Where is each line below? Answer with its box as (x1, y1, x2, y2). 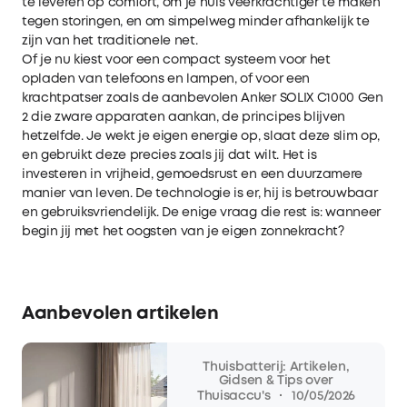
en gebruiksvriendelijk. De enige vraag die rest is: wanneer (22, 206, 382, 218)
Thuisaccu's (196, 390, 271, 402)
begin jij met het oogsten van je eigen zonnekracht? (22, 225, 344, 237)
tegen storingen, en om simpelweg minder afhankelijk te (22, 15, 370, 27)
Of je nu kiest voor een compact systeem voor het (22, 54, 331, 65)
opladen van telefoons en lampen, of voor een (22, 73, 310, 84)
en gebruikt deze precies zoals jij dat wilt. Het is (22, 149, 317, 161)
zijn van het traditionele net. (22, 35, 198, 46)
